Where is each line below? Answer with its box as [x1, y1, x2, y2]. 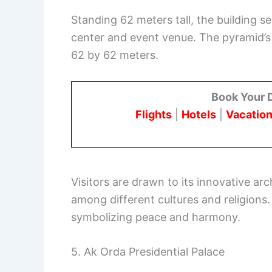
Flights [135, 107, 172, 121]
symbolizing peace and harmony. [71, 210, 240, 223]
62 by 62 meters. [71, 49, 158, 62]
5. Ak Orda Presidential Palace [71, 245, 225, 259]
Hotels [182, 107, 216, 121]
